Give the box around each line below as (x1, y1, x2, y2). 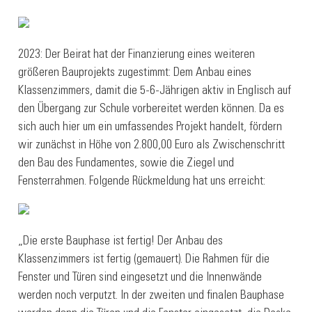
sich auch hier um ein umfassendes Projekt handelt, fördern (18, 121, 283, 134)
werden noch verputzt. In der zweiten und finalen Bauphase (18, 290, 285, 303)
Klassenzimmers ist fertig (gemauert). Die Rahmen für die (18, 253, 270, 267)
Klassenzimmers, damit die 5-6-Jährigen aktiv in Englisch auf (18, 85, 292, 98)
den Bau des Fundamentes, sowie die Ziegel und (18, 157, 235, 171)
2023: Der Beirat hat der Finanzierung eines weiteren (18, 49, 256, 62)
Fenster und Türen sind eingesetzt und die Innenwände (18, 272, 263, 285)
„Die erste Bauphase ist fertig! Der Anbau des (18, 235, 224, 249)
